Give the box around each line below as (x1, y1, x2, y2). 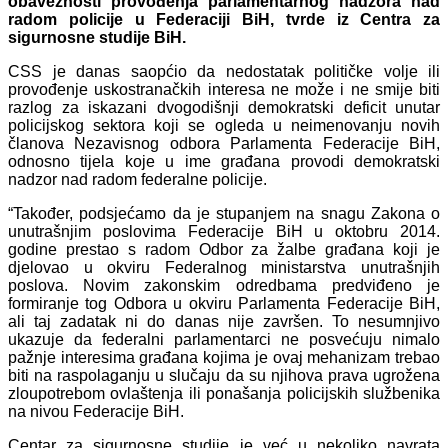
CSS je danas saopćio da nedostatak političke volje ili (8, 62, 440, 80)
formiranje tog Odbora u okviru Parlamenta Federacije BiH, (8, 294, 440, 312)
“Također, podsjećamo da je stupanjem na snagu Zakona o (8, 204, 440, 222)
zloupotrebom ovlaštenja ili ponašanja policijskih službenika (8, 384, 440, 402)
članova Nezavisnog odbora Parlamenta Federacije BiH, (8, 134, 440, 152)
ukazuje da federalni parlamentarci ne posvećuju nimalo (8, 330, 440, 348)
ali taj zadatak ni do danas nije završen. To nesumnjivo (8, 312, 440, 330)
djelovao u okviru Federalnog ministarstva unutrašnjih (8, 258, 440, 276)
